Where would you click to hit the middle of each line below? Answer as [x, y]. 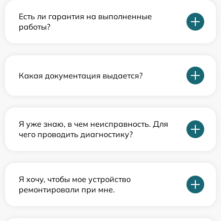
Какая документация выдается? [81, 75]
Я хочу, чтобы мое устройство [75, 179]
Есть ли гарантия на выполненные [85, 16]
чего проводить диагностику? [76, 134]
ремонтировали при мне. [67, 189]
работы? [35, 27]
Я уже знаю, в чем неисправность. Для [93, 124]
